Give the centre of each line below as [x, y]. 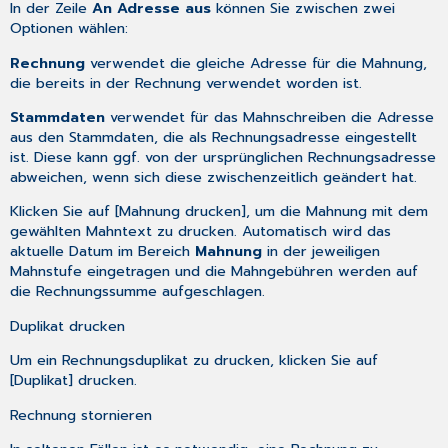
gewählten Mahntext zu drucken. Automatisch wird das [201, 231]
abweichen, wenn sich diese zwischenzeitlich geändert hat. [214, 176]
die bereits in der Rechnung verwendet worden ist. [186, 82]
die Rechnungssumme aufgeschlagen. [138, 291]
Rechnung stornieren [81, 414]
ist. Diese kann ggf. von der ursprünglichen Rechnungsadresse [223, 156]
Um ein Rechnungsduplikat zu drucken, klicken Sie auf [194, 360]
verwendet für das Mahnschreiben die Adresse [270, 116]
